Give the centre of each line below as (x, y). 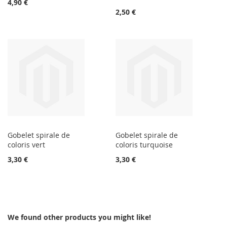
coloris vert (26, 145)
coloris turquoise (144, 145)
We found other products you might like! (79, 217)
